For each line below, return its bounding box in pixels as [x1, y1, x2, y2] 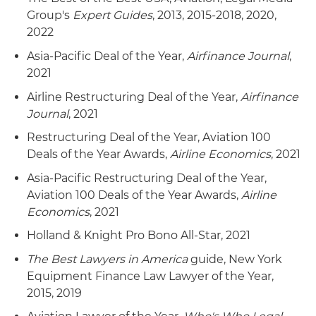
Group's [27, 8, 73, 23]
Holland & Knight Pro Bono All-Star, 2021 [27, 229, 250, 243]
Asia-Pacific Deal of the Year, [27, 49, 187, 63]
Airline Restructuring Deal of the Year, [27, 90, 241, 104]
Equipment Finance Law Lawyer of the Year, [27, 269, 274, 283]
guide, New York [188, 252, 282, 266]
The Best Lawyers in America [27, 252, 188, 266]
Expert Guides [73, 8, 152, 23]
